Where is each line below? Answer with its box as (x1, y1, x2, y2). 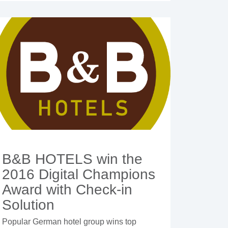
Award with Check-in (2, 182, 132, 198)
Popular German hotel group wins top (2, 217, 136, 226)
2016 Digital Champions (2, 166, 155, 183)
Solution (2, 197, 54, 213)
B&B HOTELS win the (2, 151, 142, 167)
